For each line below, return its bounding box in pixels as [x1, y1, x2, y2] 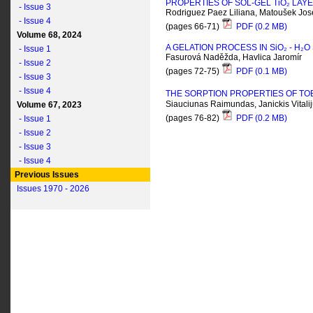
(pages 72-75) [166, 66, 221, 77]
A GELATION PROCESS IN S [166, 43, 275, 52]
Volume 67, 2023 [13, 100, 82, 110]
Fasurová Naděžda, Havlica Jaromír [166, 52, 302, 62]
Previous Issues [13, 170, 79, 180]
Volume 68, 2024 [13, 30, 82, 40]
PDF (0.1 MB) [234, 66, 287, 77]
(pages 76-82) [166, 113, 221, 124]
